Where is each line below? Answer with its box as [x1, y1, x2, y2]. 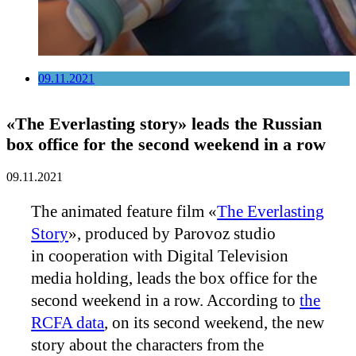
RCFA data [31, 313, 105, 332]
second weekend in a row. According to [31, 291, 300, 310]
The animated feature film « [31, 202, 218, 221]
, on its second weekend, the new [104, 313, 325, 332]
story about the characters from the [31, 335, 265, 354]
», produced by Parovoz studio [68, 224, 277, 243]
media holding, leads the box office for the [31, 269, 318, 288]
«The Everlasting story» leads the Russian [6, 114, 322, 133]
